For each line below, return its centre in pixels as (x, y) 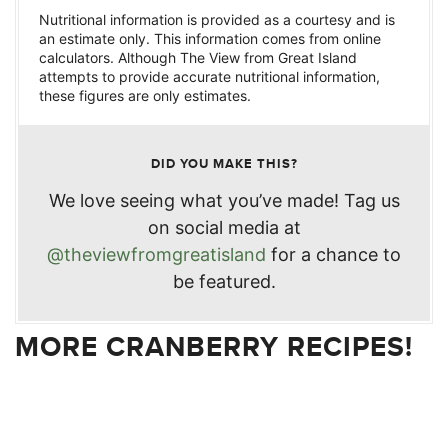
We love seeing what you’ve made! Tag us (224, 200)
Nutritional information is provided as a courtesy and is (217, 19)
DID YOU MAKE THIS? (224, 163)
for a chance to (333, 254)
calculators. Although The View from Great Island (198, 57)
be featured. (224, 281)
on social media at (224, 227)
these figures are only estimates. (145, 95)
